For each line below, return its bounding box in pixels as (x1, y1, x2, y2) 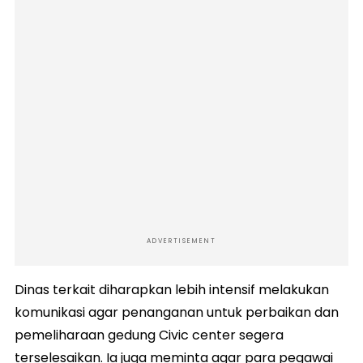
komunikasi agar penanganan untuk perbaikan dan (15, 303, 339, 322)
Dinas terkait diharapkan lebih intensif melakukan (15, 280, 329, 300)
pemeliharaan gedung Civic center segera (15, 326, 284, 345)
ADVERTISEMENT (147, 237, 216, 246)
